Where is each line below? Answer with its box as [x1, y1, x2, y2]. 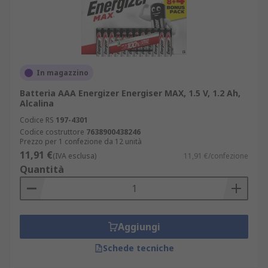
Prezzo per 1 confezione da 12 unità [20, 136, 142, 147]
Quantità [20, 163, 64, 176]
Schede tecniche [102, 242, 174, 254]
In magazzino [36, 68, 89, 78]
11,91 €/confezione [184, 151, 248, 161]
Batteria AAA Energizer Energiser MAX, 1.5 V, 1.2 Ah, [20, 87, 240, 99]
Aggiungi [117, 220, 160, 233]
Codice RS [20, 115, 54, 125]
